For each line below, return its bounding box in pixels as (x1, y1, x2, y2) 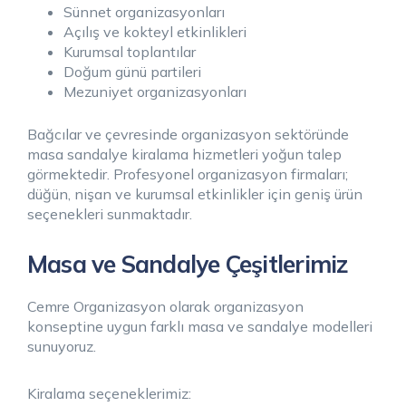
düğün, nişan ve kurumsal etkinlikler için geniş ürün (27, 184, 362, 203)
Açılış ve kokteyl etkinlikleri (63, 22, 246, 41)
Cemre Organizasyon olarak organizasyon (27, 296, 304, 315)
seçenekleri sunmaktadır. (27, 204, 192, 223)
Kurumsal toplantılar (63, 42, 196, 61)
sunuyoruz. (27, 336, 96, 355)
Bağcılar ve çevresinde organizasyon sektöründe (27, 124, 349, 143)
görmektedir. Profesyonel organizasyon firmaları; (27, 164, 348, 183)
